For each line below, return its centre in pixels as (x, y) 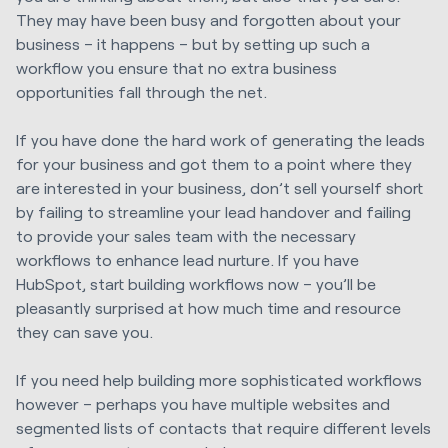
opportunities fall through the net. (141, 91)
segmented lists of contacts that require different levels (223, 428)
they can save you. (84, 332)
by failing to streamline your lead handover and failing (213, 212)
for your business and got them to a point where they (214, 164)
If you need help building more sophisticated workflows (219, 380)
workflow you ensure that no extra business (176, 67)
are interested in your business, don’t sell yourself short (219, 188)
